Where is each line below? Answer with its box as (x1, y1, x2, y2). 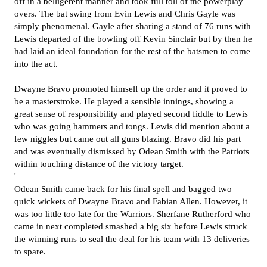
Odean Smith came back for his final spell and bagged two (14, 184, 232, 194)
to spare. (14, 247, 48, 256)
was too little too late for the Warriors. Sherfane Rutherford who (14, 209, 251, 219)
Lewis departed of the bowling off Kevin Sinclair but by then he (14, 34, 252, 44)
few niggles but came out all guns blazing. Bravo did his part (14, 134, 241, 144)
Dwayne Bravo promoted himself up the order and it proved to (14, 84, 247, 94)
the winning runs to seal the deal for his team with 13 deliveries (14, 234, 250, 244)
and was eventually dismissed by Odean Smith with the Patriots (14, 147, 249, 156)
